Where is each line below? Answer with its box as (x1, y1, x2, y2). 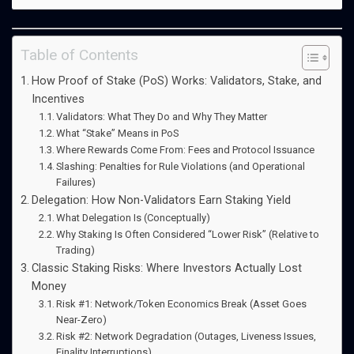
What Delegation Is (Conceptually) (56, 211, 211, 224)
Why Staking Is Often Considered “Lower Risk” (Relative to (56, 228, 320, 240)
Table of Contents (21, 46, 138, 65)
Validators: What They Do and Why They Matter (56, 110, 268, 122)
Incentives (31, 92, 85, 106)
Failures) (56, 175, 96, 188)
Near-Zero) (56, 313, 107, 326)
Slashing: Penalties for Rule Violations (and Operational (56, 160, 306, 172)
